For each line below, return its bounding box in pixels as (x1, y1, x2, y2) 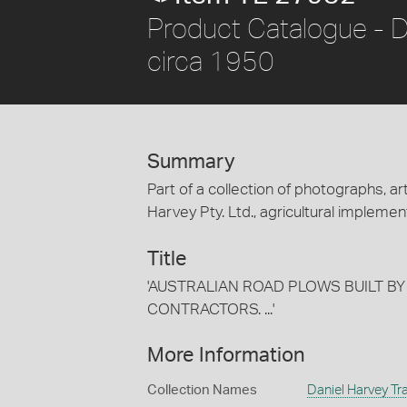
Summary (147, 152, 235, 172)
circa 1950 (147, 45, 274, 76)
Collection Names (147, 383, 257, 397)
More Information (147, 345, 305, 365)
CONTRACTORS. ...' (147, 301, 274, 317)
